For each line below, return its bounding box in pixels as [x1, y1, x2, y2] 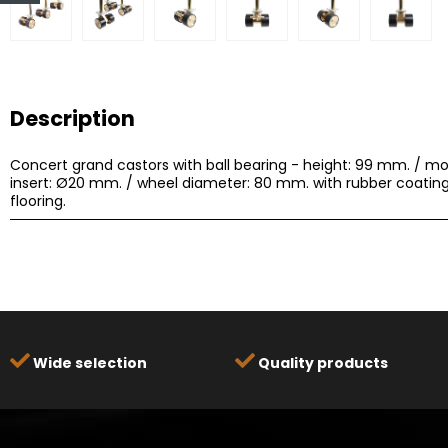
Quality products [254, 352, 388, 373]
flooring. [10, 190, 66, 211]
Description [10, 103, 135, 133]
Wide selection [30, 352, 147, 373]
